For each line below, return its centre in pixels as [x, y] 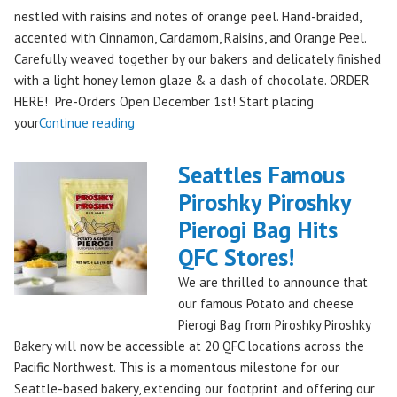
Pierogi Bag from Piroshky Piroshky [274, 325]
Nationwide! [167, 314]
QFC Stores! [236, 257]
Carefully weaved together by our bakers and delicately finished [198, 59]
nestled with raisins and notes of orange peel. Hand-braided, [187, 17]
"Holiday [157, 122]
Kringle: [156, 144]
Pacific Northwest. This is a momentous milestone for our [177, 368]
